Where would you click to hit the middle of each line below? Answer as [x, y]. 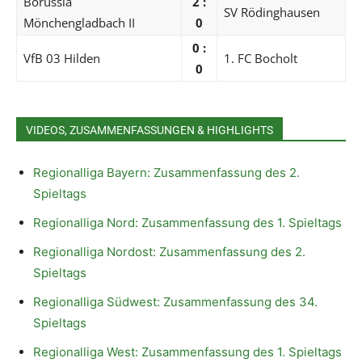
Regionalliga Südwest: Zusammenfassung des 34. [175, 301]
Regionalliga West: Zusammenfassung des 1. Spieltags [187, 351]
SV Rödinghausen [272, 12]
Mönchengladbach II [79, 22]
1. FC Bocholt [261, 58]
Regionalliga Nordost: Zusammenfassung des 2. [169, 251]
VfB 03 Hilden [62, 58]
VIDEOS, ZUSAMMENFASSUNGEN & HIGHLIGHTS [149, 130]
